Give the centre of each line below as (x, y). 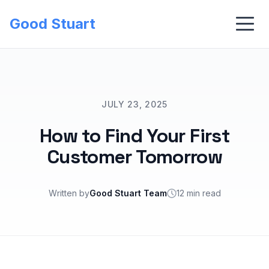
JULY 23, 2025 (134, 104)
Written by (69, 193)
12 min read (198, 193)
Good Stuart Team (128, 193)
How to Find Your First (134, 136)
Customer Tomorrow (134, 157)
